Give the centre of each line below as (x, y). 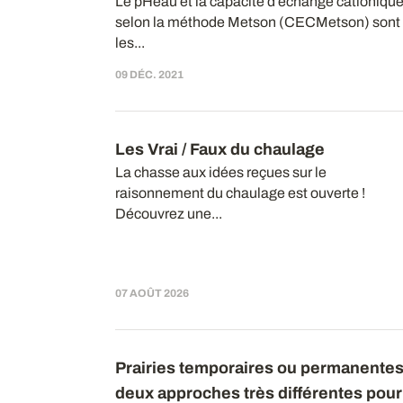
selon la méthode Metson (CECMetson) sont (257, 22)
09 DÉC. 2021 (149, 74)
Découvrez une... (168, 213)
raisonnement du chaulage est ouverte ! (240, 193)
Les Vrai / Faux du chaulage (219, 149)
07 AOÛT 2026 (152, 294)
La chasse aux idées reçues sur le (220, 172)
